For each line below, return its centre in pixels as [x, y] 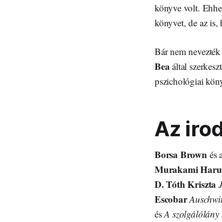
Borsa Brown [182, 154]
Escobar [171, 199]
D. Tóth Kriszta [186, 184]
